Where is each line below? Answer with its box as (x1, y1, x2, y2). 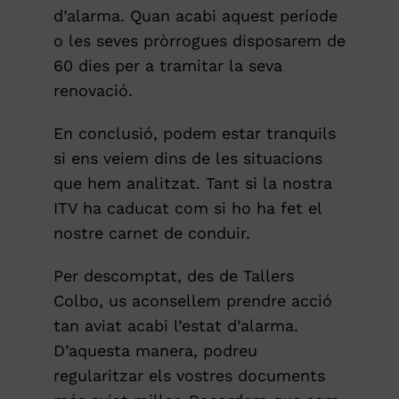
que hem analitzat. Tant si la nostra (53, 173, 332, 192)
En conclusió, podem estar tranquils (53, 123, 336, 142)
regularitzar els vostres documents (53, 365, 325, 385)
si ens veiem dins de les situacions (53, 148, 322, 167)
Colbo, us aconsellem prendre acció (53, 290, 332, 310)
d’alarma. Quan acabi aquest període (53, 5, 338, 25)
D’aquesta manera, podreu (53, 340, 257, 360)
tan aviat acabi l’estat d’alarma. (53, 315, 298, 335)
